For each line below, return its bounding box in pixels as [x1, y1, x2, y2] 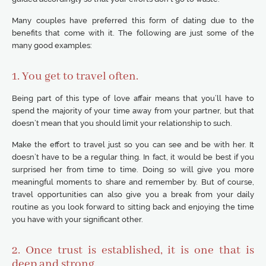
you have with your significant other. [12, 215, 143, 224]
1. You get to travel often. [12, 69, 138, 84]
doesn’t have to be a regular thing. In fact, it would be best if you [12, 153, 254, 161]
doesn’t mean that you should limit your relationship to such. [12, 119, 232, 128]
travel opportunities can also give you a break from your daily [12, 190, 254, 199]
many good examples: [12, 41, 92, 50]
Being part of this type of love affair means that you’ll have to [12, 94, 254, 103]
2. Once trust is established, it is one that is [12, 243, 254, 258]
